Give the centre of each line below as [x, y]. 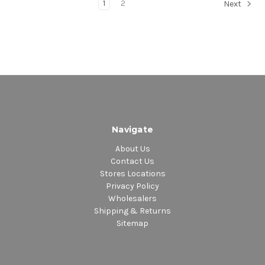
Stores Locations [132, 174]
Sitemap [132, 224]
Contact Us [132, 161]
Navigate [132, 130]
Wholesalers [132, 199]
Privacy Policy [132, 186]
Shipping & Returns [132, 211]
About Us [132, 149]
